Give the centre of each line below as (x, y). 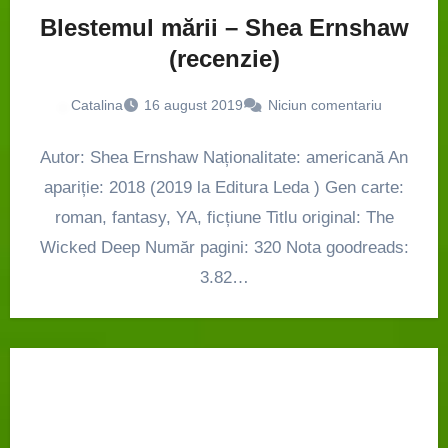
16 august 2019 (193, 104)
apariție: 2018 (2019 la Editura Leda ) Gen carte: (224, 187)
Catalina (97, 104)
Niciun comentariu (325, 104)
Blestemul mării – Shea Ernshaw (224, 27)
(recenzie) (224, 58)
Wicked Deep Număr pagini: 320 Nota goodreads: (224, 247)
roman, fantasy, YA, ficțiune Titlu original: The (224, 217)
